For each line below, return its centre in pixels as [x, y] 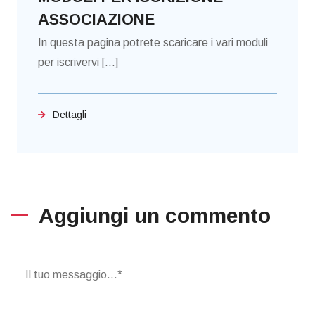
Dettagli [70, 115]
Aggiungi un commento [155, 216]
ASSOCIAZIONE [96, 20]
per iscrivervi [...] [78, 63]
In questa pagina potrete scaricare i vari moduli [153, 43]
